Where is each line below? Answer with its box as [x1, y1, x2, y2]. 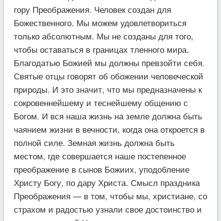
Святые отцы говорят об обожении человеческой [13, 69, 203, 82]
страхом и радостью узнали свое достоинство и [13, 202, 202, 215]
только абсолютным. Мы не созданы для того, [13, 29, 193, 42]
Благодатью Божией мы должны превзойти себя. [13, 56, 205, 69]
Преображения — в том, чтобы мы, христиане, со [13, 189, 207, 202]
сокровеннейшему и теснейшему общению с [13, 96, 188, 109]
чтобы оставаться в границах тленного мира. [13, 42, 189, 55]
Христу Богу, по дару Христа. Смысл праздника [13, 176, 200, 188]
